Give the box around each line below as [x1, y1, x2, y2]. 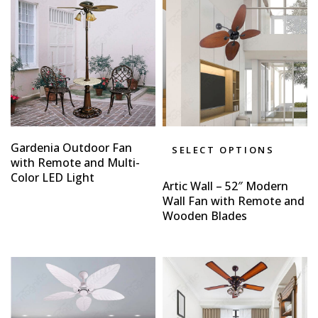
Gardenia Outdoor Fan [11, 139, 132, 155]
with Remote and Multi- [11, 154, 140, 170]
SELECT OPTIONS [172, 143, 275, 156]
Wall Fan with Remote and [163, 192, 305, 209]
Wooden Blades [163, 207, 247, 224]
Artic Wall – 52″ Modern [163, 177, 288, 194]
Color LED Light [11, 169, 94, 185]
